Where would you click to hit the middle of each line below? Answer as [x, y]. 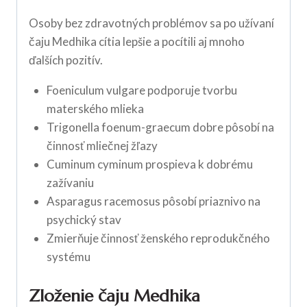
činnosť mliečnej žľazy [102, 146]
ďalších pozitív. [66, 60]
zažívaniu [70, 183]
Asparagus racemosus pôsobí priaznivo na [153, 201]
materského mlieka [95, 109]
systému [68, 257]
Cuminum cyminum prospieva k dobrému [149, 164]
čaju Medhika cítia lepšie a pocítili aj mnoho [137, 42]
